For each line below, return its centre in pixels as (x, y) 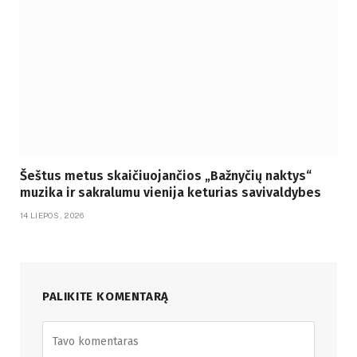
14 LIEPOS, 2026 (52, 215)
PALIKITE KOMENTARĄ (106, 296)
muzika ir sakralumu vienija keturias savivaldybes (171, 192)
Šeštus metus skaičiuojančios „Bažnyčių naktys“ (166, 175)
